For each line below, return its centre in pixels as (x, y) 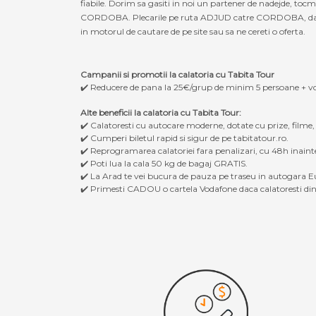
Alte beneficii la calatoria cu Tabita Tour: (161, 112)
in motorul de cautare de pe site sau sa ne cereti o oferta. (193, 31)
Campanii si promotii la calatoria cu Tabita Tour (177, 74)
